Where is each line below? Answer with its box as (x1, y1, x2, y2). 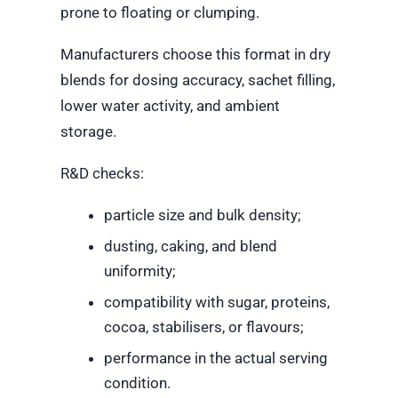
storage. (60, 123, 116, 141)
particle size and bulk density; (103, 206, 301, 225)
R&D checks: (60, 164, 144, 183)
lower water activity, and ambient (60, 97, 280, 115)
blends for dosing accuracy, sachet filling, (60, 71, 335, 90)
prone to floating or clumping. (60, 4, 259, 22)
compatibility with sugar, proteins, (103, 293, 330, 312)
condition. (103, 374, 171, 393)
